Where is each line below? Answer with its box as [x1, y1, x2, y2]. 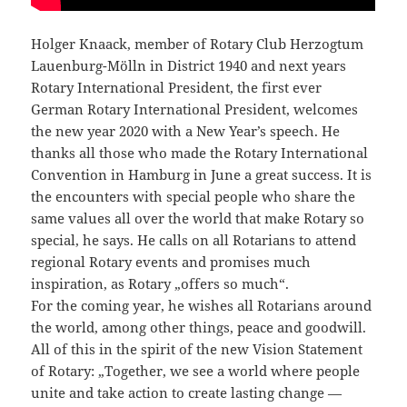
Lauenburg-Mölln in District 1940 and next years [31, 55, 347, 74]
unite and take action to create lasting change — [31, 382, 342, 402]
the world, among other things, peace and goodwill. [31, 317, 367, 336]
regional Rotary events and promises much [31, 252, 312, 271]
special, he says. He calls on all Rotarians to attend [31, 230, 357, 249]
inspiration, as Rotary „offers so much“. [31, 273, 290, 293]
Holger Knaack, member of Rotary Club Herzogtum [31, 34, 364, 53]
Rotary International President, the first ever [31, 77, 323, 96]
